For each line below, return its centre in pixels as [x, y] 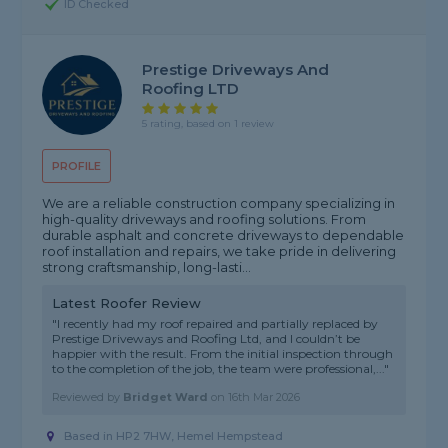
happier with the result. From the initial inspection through [223, 354]
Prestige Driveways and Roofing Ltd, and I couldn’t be [206, 339]
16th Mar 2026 [264, 397]
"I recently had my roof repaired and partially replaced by [215, 324]
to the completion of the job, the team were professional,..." [221, 369]
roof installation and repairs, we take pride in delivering [219, 251]
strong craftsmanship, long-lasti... [147, 267]
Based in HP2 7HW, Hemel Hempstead [174, 436]
